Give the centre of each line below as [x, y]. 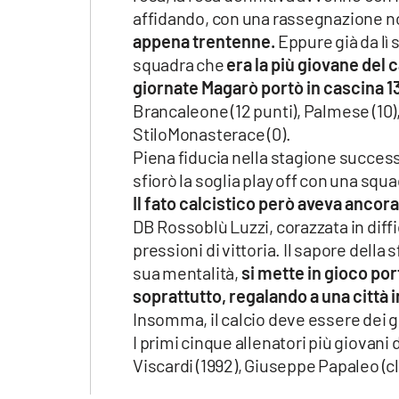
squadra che [180, 65]
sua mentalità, [186, 273]
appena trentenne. [204, 41]
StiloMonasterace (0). [212, 134]
